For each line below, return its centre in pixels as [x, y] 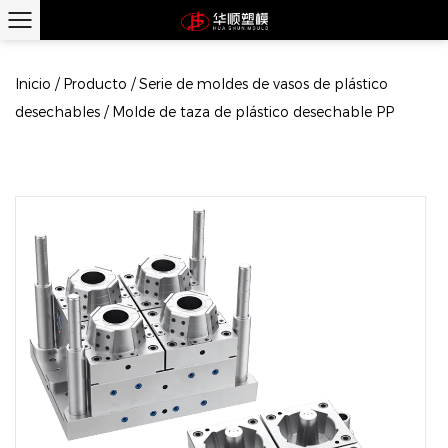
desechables [57, 112]
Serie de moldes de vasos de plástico [263, 84]
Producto [95, 84]
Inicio [33, 84]
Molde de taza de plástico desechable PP [253, 112]
